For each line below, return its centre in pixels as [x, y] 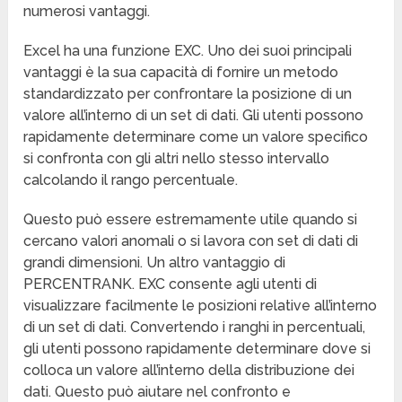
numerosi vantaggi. [87, 12]
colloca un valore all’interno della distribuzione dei [189, 371]
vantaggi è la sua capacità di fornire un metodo [181, 73]
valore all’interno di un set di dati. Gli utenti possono [194, 116]
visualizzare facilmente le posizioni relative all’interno [201, 306]
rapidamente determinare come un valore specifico [196, 137]
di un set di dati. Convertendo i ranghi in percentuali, [195, 328]
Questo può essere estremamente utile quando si [191, 220]
